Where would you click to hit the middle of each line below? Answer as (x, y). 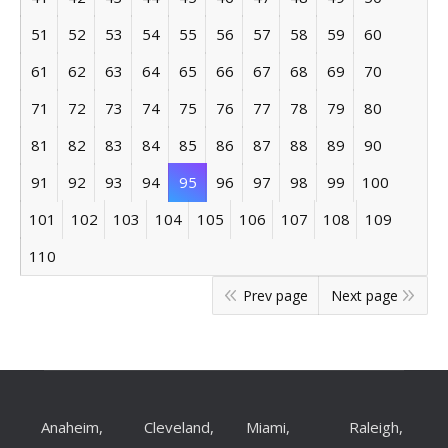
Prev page (275, 296)
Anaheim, (72, 427)
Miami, (268, 427)
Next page (364, 296)
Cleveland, (178, 427)
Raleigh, (375, 427)
